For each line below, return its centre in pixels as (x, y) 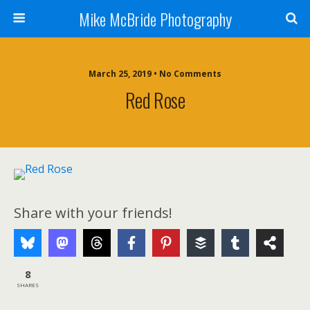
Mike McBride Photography (155, 19)
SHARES (28, 284)
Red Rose (155, 100)
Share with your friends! (93, 213)
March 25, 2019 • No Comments (155, 74)
